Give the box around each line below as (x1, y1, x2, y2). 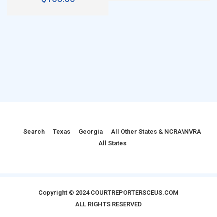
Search (23, 127, 45, 135)
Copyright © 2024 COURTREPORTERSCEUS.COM (38, 188, 179, 196)
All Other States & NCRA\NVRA (111, 127, 201, 135)
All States (98, 139, 126, 147)
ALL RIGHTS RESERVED (75, 200, 142, 208)
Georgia (78, 127, 103, 135)
